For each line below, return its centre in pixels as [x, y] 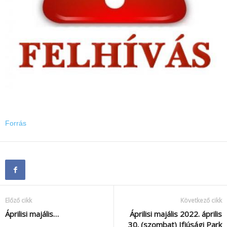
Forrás [16, 123]
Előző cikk [18, 200]
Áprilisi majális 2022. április [176, 214]
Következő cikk [201, 200]
